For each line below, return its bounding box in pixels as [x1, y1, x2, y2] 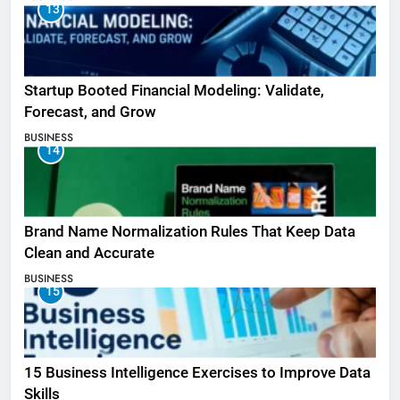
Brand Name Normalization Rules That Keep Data [24, 222, 355, 240]
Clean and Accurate [24, 244, 154, 262]
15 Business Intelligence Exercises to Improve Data [24, 363, 371, 381]
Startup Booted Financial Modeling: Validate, [24, 82, 324, 100]
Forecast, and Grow [24, 104, 156, 121]
